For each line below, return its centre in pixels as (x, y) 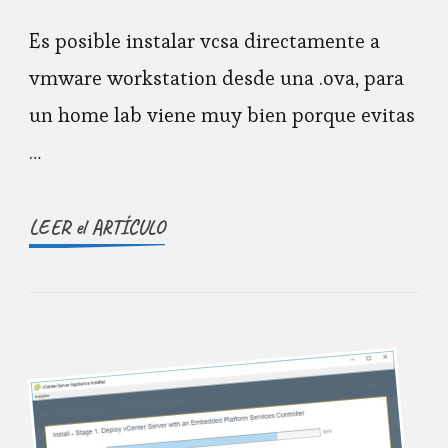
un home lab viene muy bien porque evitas (222, 115)
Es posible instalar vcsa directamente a (204, 41)
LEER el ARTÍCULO (97, 228)
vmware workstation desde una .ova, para (216, 78)
